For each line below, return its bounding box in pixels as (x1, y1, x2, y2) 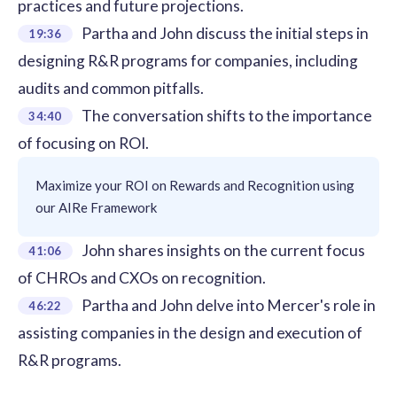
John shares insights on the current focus (81, 240, 365, 260)
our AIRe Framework (35, 198, 157, 215)
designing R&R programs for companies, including (18, 51, 358, 70)
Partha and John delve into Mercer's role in (81, 295, 376, 315)
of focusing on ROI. (18, 133, 149, 152)
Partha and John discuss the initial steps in (81, 23, 369, 43)
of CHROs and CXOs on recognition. (18, 268, 266, 287)
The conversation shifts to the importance (81, 105, 372, 125)
